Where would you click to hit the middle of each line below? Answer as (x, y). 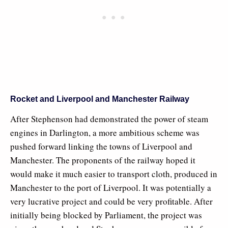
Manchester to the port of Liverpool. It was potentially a (111, 187)
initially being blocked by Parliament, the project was (106, 215)
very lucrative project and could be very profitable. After (111, 201)
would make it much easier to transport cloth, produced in (114, 174)
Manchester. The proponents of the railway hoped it (103, 160)
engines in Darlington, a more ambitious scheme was (105, 132)
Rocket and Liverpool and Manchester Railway (100, 99)
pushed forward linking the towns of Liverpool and (101, 146)
